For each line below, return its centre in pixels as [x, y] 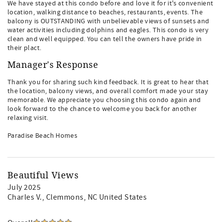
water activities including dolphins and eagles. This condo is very [108, 30]
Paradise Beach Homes [42, 136]
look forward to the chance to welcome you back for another [102, 109]
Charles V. [25, 197]
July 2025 [24, 187]
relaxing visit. [28, 118]
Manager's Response [53, 65]
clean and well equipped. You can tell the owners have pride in [105, 39]
